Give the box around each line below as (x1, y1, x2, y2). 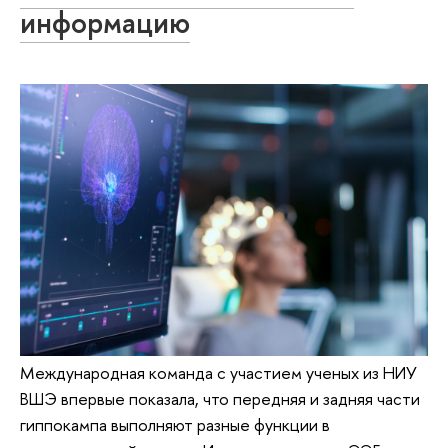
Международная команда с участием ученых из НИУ (20, 361, 417, 385)
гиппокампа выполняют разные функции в (20, 413, 330, 437)
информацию (20, 3, 190, 43)
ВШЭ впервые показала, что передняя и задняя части (20, 387, 420, 411)
